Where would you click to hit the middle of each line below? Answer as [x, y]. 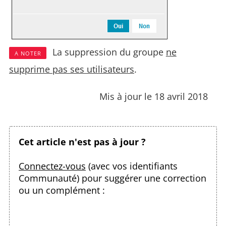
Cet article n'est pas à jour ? [82, 142]
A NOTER [28, 53]
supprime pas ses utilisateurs [72, 69]
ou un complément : [62, 190]
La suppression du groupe [108, 52]
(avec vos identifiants [132, 166]
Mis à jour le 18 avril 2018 [154, 96]
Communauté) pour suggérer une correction [112, 178]
